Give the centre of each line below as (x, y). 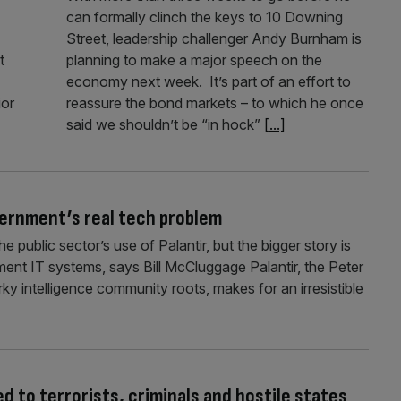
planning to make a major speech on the (194, 60)
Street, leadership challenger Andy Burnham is (213, 38)
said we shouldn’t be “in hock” (165, 124)
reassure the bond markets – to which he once (214, 102)
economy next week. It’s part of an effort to (208, 81)
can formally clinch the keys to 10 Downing (204, 17)
